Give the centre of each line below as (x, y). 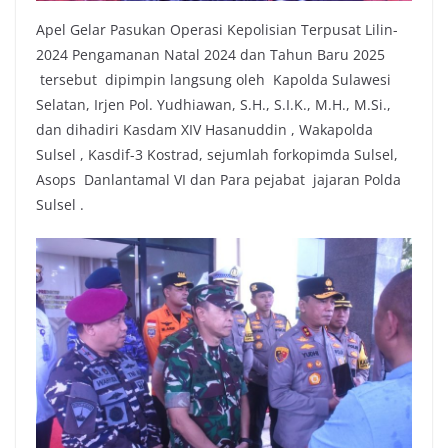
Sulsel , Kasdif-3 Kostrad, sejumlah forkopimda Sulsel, (217, 154)
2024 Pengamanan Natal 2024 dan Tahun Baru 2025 (210, 54)
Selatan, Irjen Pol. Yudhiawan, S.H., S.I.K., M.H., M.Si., (213, 104)
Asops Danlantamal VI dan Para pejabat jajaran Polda (218, 179)
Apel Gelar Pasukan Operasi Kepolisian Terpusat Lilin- (217, 29)
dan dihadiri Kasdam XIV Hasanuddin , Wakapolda (204, 129)
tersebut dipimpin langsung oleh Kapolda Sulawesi (213, 79)
